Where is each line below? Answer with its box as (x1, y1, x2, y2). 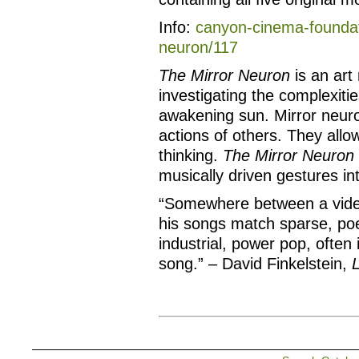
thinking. (159, 147, 223, 164)
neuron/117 (159, 38, 238, 56)
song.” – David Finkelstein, (159, 255, 352, 272)
